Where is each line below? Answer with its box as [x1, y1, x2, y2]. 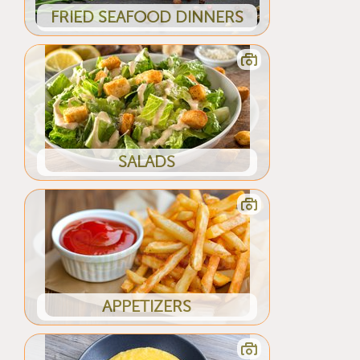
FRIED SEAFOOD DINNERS [50, 7, 243, 27]
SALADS [118, 152, 176, 171]
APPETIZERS [102, 297, 192, 316]
